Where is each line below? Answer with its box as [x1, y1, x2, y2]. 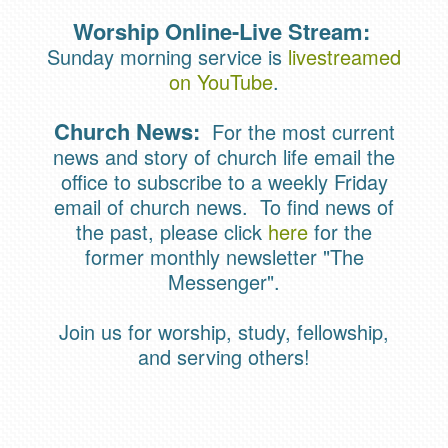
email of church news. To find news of [54, 192, 394, 222]
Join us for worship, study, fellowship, [59, 317, 389, 347]
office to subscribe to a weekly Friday [60, 167, 388, 197]
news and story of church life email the [53, 142, 395, 172]
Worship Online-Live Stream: [72, 15, 370, 48]
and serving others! [138, 342, 310, 372]
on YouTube [169, 67, 273, 97]
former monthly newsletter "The [84, 242, 364, 272]
